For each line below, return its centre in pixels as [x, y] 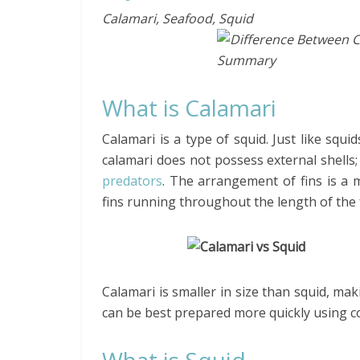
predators [132, 181]
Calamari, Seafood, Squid [178, 18]
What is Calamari [189, 108]
